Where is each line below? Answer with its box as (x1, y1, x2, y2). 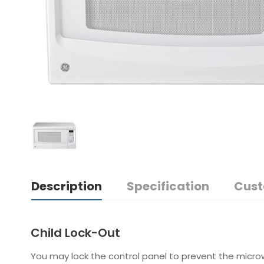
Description (31, 177, 102, 194)
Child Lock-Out (31, 224, 120, 241)
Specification (127, 177, 209, 194)
